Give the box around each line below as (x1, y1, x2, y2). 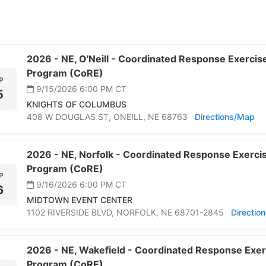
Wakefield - (79, 244, 135, 256)
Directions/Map (195, 112, 255, 122)
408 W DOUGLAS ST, (27, 112, 113, 122)
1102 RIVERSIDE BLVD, (27, 207, 116, 218)
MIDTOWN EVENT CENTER (27, 195, 132, 205)
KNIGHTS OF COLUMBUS (27, 99, 126, 110)
